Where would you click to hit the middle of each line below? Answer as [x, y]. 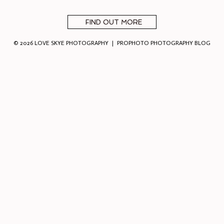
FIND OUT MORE [113, 22]
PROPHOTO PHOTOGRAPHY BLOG [164, 43]
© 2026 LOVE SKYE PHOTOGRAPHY [61, 43]
